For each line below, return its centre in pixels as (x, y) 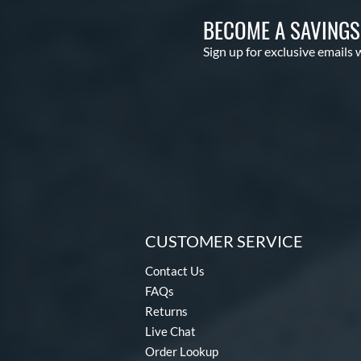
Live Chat (170, 331)
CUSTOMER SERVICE (224, 241)
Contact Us (175, 270)
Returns (166, 311)
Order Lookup (182, 351)
